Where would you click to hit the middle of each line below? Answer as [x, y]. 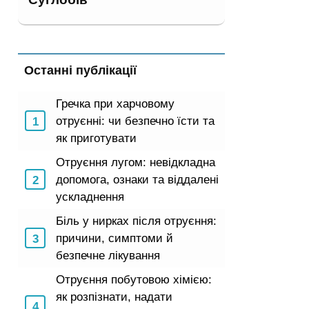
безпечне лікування [108, 255]
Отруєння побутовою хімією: [134, 279]
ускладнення [90, 197]
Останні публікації [80, 70]
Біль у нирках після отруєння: [136, 221]
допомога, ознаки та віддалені [137, 179]
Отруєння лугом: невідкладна [136, 162]
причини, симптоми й [114, 238]
